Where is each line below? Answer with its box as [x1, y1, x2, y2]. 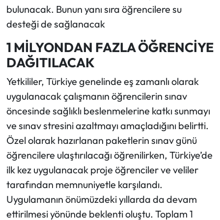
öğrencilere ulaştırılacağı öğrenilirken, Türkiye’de [6, 149, 213, 162]
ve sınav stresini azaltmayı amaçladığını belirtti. [6, 119, 209, 132]
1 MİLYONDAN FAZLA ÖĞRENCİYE [6, 38, 214, 55]
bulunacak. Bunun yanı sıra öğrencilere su [6, 2, 182, 15]
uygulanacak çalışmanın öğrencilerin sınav [6, 90, 187, 103]
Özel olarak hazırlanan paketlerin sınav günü [6, 134, 197, 147]
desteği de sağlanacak [6, 17, 105, 30]
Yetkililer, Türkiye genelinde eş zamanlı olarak [6, 75, 199, 88]
